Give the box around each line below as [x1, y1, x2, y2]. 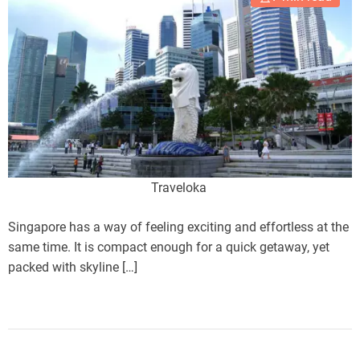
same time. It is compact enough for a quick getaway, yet [8, 239, 329, 256]
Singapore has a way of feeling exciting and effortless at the [8, 219, 349, 235]
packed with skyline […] [8, 260, 137, 276]
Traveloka [150, 180, 210, 196]
